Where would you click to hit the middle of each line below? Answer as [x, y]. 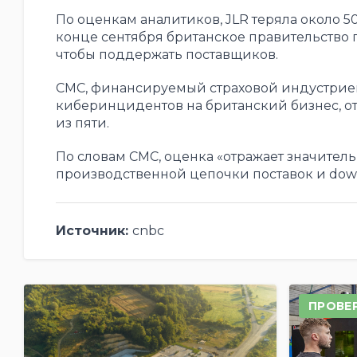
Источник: [94, 230]
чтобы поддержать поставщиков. [167, 54]
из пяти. [82, 123]
